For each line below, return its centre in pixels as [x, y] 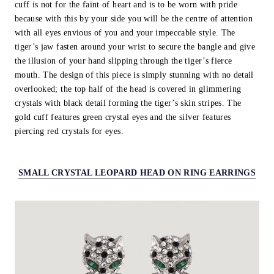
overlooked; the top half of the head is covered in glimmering [128, 89]
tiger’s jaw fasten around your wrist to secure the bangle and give [135, 46]
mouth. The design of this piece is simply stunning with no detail [134, 75]
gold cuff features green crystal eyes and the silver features [123, 117]
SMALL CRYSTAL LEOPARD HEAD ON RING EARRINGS [137, 173]
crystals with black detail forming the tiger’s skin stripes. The [128, 103]
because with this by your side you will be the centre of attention [134, 18]
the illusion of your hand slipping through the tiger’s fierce [124, 61]
